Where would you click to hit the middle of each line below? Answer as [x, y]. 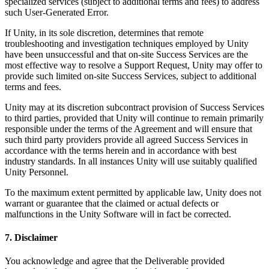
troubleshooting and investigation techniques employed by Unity [127, 43]
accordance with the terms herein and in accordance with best [121, 150]
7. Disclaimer [31, 238]
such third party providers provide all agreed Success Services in [126, 139]
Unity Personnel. [37, 172]
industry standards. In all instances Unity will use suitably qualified [131, 161]
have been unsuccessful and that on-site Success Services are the [126, 54]
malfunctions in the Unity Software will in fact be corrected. [118, 214]
